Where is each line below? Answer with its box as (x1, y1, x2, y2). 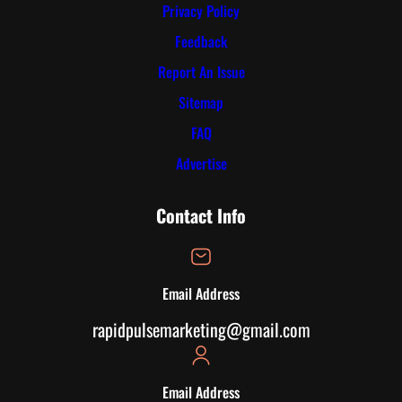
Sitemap (179, 91, 223, 113)
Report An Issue (157, 60, 245, 83)
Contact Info (156, 201, 246, 229)
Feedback (174, 30, 228, 52)
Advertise (175, 152, 227, 174)
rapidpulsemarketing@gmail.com (92, 316, 310, 344)
